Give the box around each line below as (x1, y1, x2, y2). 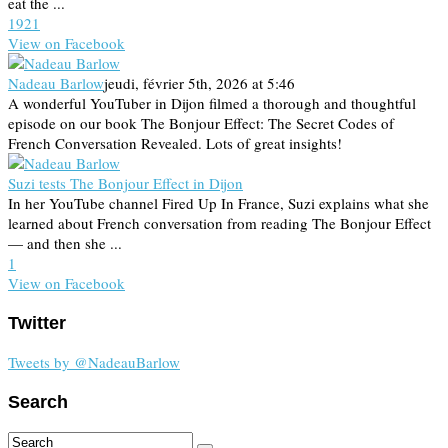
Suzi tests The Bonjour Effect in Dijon (8, 173, 243, 194)
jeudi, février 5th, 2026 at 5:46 (104, 73, 295, 94)
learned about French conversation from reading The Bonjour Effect (8, 213, 431, 234)
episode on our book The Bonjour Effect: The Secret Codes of (8, 113, 394, 134)
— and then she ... (8, 233, 122, 254)
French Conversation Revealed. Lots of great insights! (8, 133, 342, 154)
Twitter (8, 312, 66, 333)
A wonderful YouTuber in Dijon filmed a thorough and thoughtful (8, 93, 416, 114)
